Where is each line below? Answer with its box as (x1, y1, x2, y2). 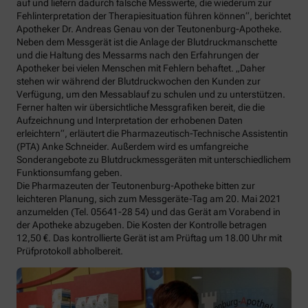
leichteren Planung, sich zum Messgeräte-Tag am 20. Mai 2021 (16, 193, 281, 204)
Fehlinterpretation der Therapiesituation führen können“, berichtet (16, 10, 291, 21)
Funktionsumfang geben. (16, 167, 122, 178)
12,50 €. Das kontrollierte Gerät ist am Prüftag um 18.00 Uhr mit (16, 232, 282, 243)
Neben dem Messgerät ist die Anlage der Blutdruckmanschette (16, 36, 277, 47)
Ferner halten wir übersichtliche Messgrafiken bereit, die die (16, 102, 265, 113)
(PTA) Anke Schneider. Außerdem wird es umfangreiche (16, 141, 248, 152)
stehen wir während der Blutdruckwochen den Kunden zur (16, 76, 261, 87)
